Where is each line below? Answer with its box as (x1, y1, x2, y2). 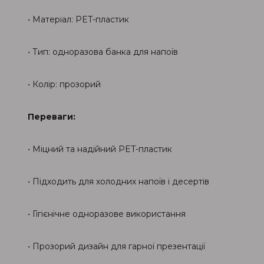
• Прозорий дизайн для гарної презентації (28, 241, 205, 252)
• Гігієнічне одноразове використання (28, 209, 186, 219)
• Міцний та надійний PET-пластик (28, 144, 172, 154)
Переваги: (28, 111, 75, 122)
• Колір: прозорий (28, 79, 101, 90)
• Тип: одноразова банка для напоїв (28, 47, 178, 57)
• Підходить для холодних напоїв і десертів (28, 176, 209, 187)
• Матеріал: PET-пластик (28, 14, 129, 25)
